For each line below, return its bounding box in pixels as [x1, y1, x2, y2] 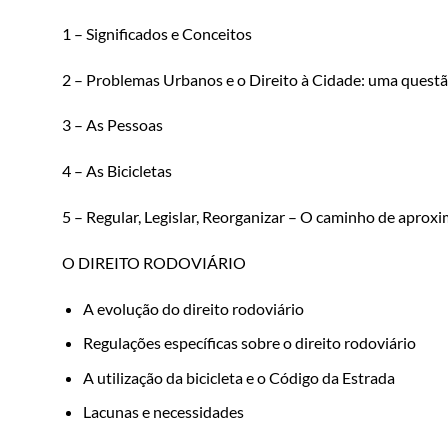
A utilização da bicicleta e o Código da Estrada [82, 367, 395, 387]
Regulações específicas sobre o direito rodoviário [82, 333, 416, 353]
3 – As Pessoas [62, 115, 163, 135]
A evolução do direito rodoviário [82, 298, 304, 318]
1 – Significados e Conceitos [62, 23, 252, 43]
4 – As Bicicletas [62, 161, 172, 181]
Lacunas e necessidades [82, 402, 244, 422]
